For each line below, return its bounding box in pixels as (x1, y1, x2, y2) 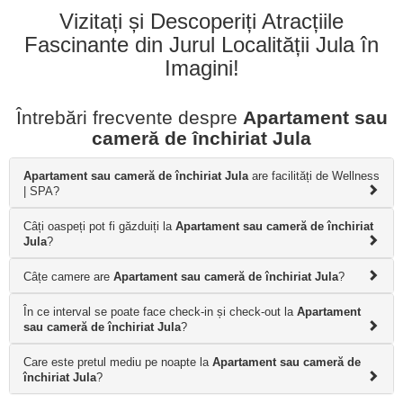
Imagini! (164, 55, 239, 80)
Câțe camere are (23, 269, 113, 283)
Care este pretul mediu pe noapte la (23, 354, 212, 369)
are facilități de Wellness (248, 168, 380, 183)
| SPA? (23, 184, 59, 198)
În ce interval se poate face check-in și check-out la (23, 304, 297, 318)
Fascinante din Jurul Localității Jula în (24, 31, 379, 57)
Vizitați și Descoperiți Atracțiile (59, 8, 344, 33)
